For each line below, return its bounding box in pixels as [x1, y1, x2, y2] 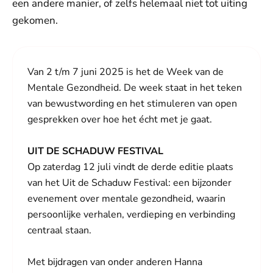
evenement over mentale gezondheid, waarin [27, 192, 225, 205]
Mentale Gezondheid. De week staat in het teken [27, 81, 242, 94]
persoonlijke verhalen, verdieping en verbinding [27, 208, 235, 221]
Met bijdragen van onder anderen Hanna [27, 255, 202, 269]
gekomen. [12, 13, 58, 27]
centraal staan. [27, 224, 91, 237]
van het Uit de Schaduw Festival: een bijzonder [27, 176, 232, 190]
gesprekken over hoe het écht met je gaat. [27, 113, 212, 126]
